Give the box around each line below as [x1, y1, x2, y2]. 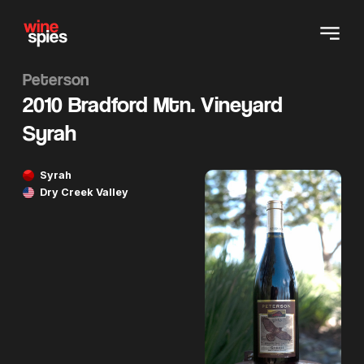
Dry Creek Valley [40, 186, 128, 198]
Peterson [23, 70, 89, 89]
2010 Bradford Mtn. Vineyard [23, 91, 283, 118]
